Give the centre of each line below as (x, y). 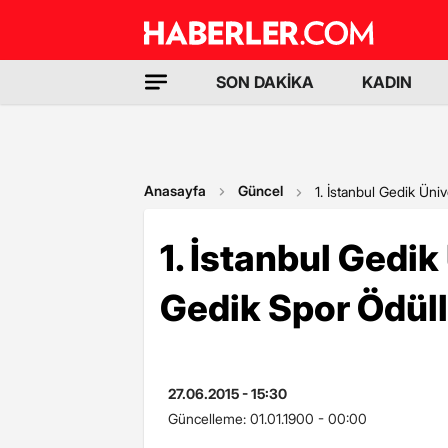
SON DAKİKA (265, 82)
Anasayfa (175, 190)
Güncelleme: (209, 418)
